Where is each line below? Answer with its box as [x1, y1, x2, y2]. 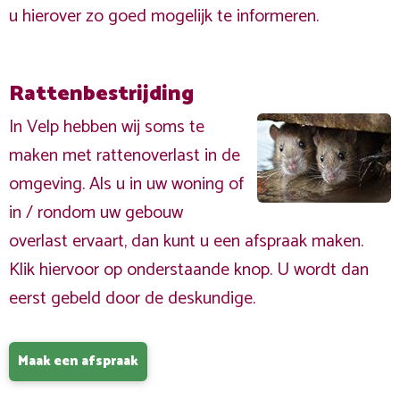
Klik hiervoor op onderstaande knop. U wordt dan [9, 255, 369, 285]
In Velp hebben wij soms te [9, 112, 204, 142]
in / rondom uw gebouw [9, 198, 183, 228]
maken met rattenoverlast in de [9, 141, 240, 171]
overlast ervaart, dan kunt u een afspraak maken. [9, 227, 363, 256]
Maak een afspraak [18, 350, 138, 372]
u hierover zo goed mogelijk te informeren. [9, 2, 319, 31]
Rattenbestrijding [9, 77, 194, 112]
